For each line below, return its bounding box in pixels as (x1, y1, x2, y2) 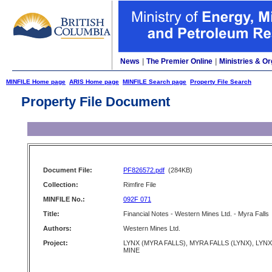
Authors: (43, 225, 72, 232)
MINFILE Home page (6, 78, 66, 85)
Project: (43, 239, 68, 246)
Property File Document (21, 94, 170, 109)
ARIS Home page (69, 78, 119, 85)
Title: (43, 210, 59, 217)
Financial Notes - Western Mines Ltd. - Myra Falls (123, 210, 269, 217)
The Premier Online (146, 57, 212, 66)
